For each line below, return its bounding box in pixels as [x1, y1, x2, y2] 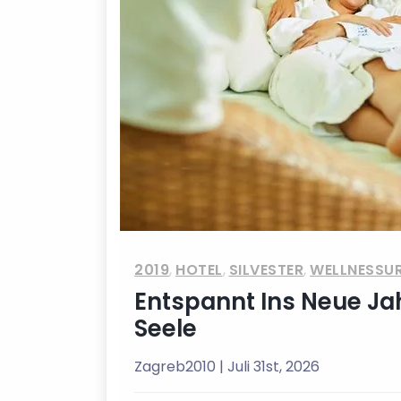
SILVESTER [228, 260, 303, 280]
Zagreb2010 [134, 356, 219, 377]
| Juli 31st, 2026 [219, 356, 320, 377]
